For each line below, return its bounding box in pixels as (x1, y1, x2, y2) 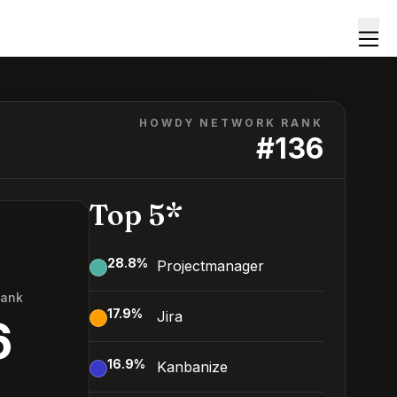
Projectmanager (157, 257, 264, 275)
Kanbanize (157, 358, 228, 376)
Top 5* (90, 198, 183, 232)
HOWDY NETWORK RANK (139, 116, 323, 129)
